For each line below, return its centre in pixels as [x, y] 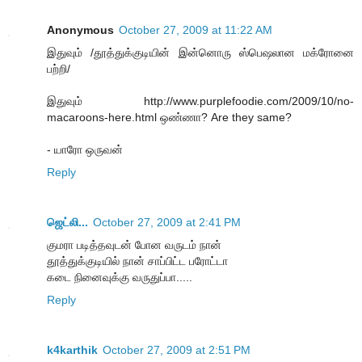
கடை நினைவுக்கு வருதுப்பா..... [120, 278]
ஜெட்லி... [67, 223]
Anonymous [80, 30]
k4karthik [72, 350]
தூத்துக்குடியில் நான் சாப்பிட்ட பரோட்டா [137, 261]
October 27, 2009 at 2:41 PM [167, 223]
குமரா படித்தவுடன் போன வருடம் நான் [134, 245]
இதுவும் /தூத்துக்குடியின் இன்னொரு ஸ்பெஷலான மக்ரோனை [200, 53]
